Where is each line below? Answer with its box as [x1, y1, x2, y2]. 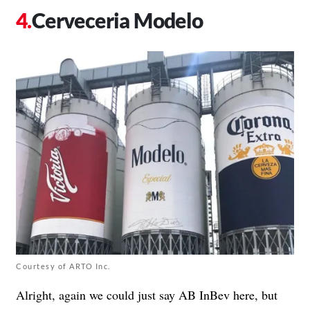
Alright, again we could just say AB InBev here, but [16, 286, 277, 303]
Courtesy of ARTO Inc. [16, 261, 111, 271]
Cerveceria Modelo [31, 7, 203, 33]
